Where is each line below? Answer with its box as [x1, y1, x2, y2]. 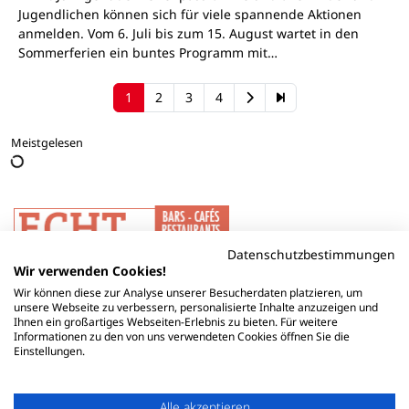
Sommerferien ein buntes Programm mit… [17, 44, 278, 62]
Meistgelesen [11, 133, 83, 151]
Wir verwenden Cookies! [14, 262, 166, 279]
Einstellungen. [14, 343, 85, 359]
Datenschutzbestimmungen [227, 246, 395, 263]
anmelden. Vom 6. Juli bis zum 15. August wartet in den [17, 25, 359, 43]
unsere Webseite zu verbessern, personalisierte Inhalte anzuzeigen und [14, 299, 378, 315]
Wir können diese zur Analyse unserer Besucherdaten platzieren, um [14, 285, 362, 300]
